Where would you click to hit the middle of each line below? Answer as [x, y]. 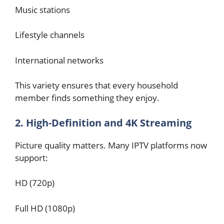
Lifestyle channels [50, 35]
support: [31, 157]
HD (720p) [35, 183]
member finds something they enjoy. [87, 98]
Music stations [42, 9]
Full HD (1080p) [45, 208]
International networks [59, 60]
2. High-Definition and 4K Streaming [103, 122]
